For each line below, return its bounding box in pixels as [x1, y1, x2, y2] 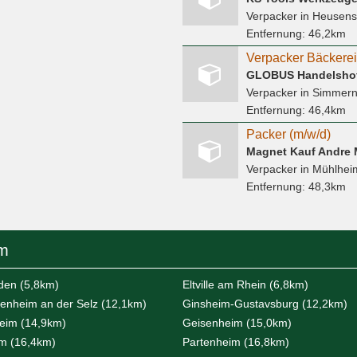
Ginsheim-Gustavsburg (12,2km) [182, 297, 347, 311]
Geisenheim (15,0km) [182, 316, 292, 330]
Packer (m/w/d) [245, 127, 331, 142]
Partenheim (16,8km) [182, 335, 289, 349]
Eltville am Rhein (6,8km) [182, 278, 308, 292]
